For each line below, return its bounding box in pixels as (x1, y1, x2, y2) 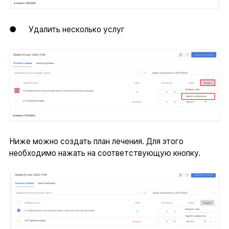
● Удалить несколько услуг (9, 24, 125, 34)
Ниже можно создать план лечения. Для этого (9, 136, 184, 147)
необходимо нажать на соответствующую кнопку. (9, 148, 200, 158)
